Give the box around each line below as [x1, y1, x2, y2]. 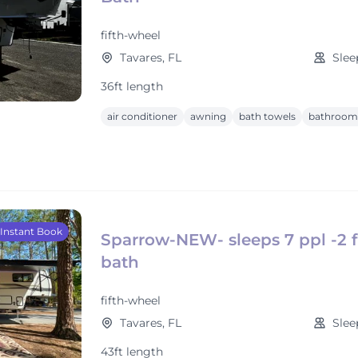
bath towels [239, 110, 296, 122]
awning [190, 110, 226, 122]
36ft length [101, 79, 163, 93]
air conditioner [107, 110, 177, 122]
